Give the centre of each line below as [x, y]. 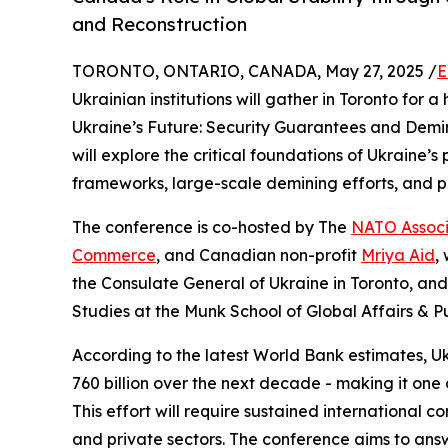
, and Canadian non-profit [258, 255]
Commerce [114, 255]
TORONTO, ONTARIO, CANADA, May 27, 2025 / [254, 71]
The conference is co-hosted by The [211, 227]
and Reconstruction [159, 25]
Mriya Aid [398, 255]
